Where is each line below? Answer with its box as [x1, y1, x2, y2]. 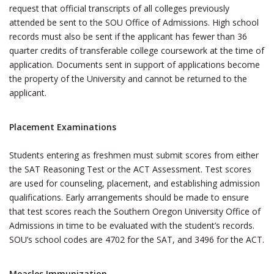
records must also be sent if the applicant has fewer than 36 [9, 31, 247, 42]
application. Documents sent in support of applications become [9, 59, 260, 70]
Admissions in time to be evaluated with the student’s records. [9, 220, 254, 231]
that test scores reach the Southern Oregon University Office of [9, 206, 261, 217]
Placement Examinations [9, 121, 116, 133]
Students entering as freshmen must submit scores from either [9, 149, 259, 161]
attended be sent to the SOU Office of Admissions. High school [9, 17, 259, 28]
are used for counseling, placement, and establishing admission [9, 177, 260, 189]
